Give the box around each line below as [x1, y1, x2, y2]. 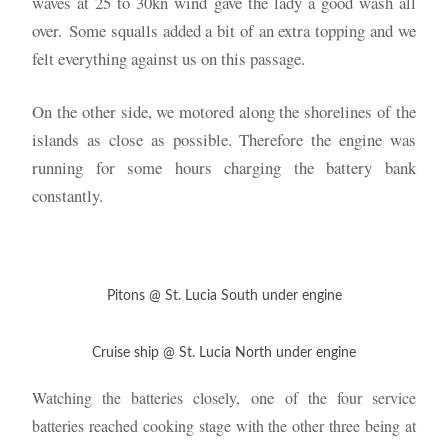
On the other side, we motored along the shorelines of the [32, 100, 416, 124]
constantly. [32, 184, 104, 208]
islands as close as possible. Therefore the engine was [32, 128, 416, 152]
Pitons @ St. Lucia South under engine [106, 288, 342, 304]
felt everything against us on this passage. [32, 46, 312, 70]
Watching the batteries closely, [32, 387, 251, 409]
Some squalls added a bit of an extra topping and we [69, 18, 416, 42]
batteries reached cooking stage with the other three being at [32, 415, 416, 437]
